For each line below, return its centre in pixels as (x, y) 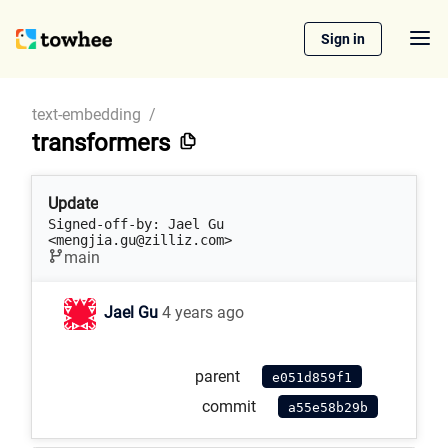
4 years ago (203, 313)
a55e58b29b (328, 408)
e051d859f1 (312, 378)
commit (229, 407)
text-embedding (86, 114)
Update (73, 203)
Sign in (343, 39)
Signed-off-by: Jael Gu (136, 224)
